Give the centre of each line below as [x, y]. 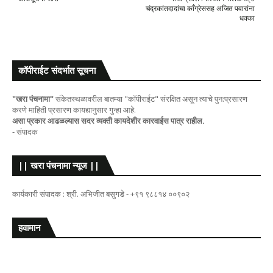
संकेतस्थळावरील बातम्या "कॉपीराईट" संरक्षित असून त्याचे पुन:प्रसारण [151, 99]
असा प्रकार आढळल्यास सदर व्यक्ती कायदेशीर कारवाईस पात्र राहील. [108, 121]
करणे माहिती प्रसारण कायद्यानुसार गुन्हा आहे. [74, 110]
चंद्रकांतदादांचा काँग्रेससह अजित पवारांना [200, 9]
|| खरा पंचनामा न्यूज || [59, 165]
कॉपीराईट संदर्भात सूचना [57, 70]
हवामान [30, 228]
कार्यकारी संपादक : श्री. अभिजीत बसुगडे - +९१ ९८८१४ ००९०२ [101, 194]
